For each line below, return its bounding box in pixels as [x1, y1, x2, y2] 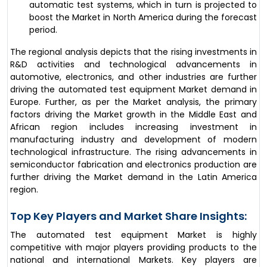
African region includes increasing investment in [10, 121, 257, 133]
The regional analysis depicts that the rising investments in [10, 46, 257, 58]
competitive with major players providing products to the [10, 241, 257, 254]
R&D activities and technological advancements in [10, 58, 257, 71]
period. [29, 24, 57, 36]
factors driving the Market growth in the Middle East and [10, 108, 257, 121]
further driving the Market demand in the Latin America [10, 171, 257, 184]
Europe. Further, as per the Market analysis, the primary [10, 96, 257, 108]
